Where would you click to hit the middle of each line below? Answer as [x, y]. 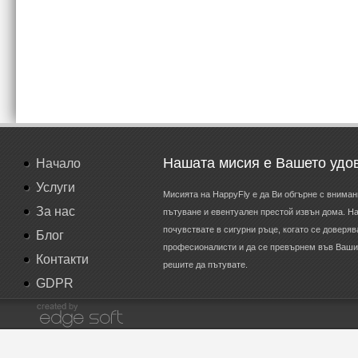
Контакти [62, 259]
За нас [56, 211]
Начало [58, 163]
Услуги [56, 187]
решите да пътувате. [205, 265]
